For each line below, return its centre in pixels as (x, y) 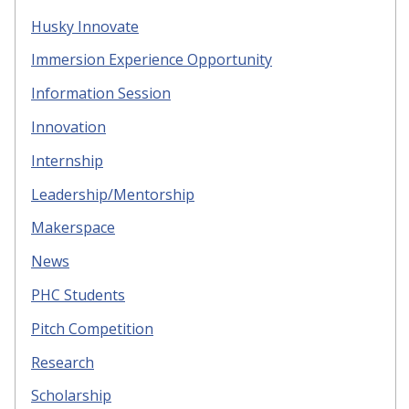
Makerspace (73, 228)
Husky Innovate (85, 26)
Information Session (101, 94)
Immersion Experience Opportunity (152, 60)
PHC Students (78, 294)
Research (63, 362)
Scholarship (71, 396)
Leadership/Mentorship (113, 194)
